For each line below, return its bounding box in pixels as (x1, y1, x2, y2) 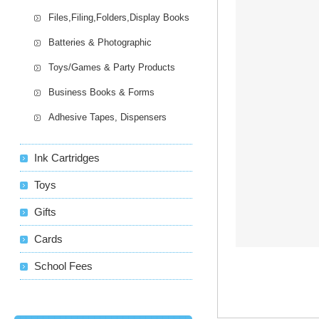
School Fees (34, 260, 93, 272)
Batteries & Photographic (48, 37, 152, 48)
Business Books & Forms (48, 87, 155, 98)
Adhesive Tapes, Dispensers (48, 112, 167, 122)
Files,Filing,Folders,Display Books (48, 12, 190, 23)
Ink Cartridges (34, 152, 100, 164)
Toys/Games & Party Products (48, 62, 176, 73)
